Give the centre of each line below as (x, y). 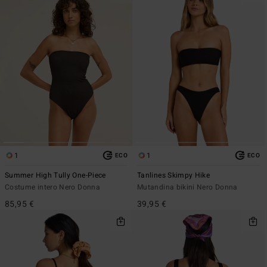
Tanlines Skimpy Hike (174, 175)
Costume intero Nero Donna (52, 187)
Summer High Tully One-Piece (55, 175)
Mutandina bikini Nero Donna (187, 187)
